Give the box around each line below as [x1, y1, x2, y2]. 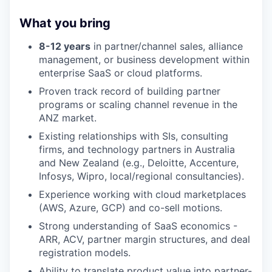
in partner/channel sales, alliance [90, 40, 243, 52]
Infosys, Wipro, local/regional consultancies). [39, 170, 244, 182]
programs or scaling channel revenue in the [39, 98, 237, 110]
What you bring [19, 16, 110, 30]
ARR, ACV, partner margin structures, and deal [39, 233, 250, 245]
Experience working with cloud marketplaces [39, 188, 246, 200]
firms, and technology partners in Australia [39, 143, 235, 155]
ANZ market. [39, 112, 97, 124]
